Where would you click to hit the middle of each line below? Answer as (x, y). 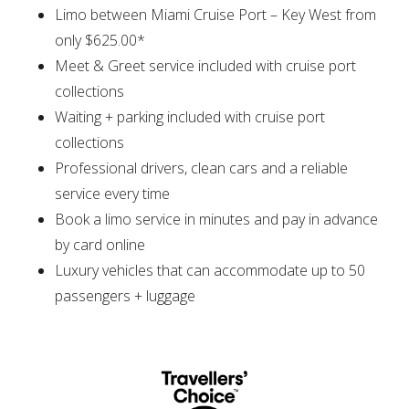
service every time (112, 194)
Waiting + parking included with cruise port (190, 117)
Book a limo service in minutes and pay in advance (216, 220)
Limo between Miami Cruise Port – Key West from (215, 15)
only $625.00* (100, 41)
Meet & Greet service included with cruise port (205, 66)
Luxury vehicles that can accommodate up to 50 (210, 271)
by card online (100, 245)
